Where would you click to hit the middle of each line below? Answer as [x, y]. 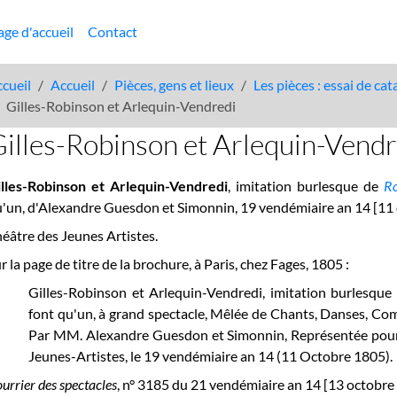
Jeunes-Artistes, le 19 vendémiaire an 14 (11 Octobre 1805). [211, 356]
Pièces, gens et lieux [175, 85]
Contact [113, 31]
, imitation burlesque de [306, 186]
